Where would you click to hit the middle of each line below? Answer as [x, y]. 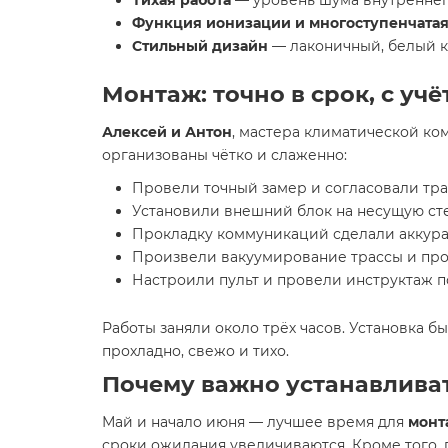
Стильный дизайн [200, 46]
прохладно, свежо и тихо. [195, 351]
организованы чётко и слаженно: [224, 155]
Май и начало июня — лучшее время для [255, 422]
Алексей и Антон [167, 132]
